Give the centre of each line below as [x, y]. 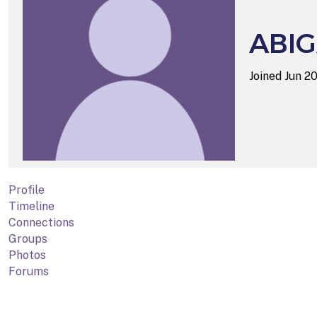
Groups [28, 238]
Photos [27, 255]
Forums [29, 271]
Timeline [31, 206]
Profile [27, 190]
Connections [41, 222]
